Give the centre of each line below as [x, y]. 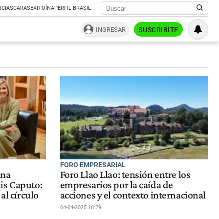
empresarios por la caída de [116, 185]
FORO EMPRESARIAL [93, 164]
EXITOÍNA [42, 8]
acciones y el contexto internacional [133, 195]
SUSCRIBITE [158, 30]
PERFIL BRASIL [73, 8]
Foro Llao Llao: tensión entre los [125, 174]
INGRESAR [111, 29]
